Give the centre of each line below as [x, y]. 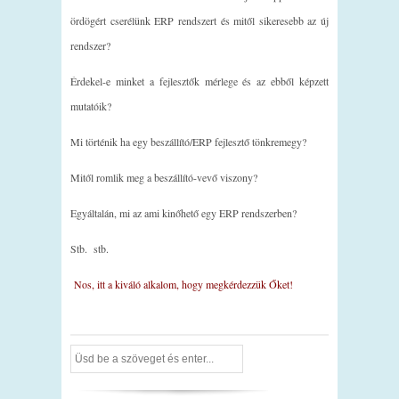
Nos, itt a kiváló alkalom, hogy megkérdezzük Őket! [182, 285]
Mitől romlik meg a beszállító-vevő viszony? [164, 178]
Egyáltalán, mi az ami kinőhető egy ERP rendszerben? [183, 213]
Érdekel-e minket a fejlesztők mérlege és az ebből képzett [199, 81]
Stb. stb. [90, 249]
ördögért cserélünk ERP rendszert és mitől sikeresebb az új [199, 21]
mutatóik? [91, 106]
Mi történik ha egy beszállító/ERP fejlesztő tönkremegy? [188, 142]
